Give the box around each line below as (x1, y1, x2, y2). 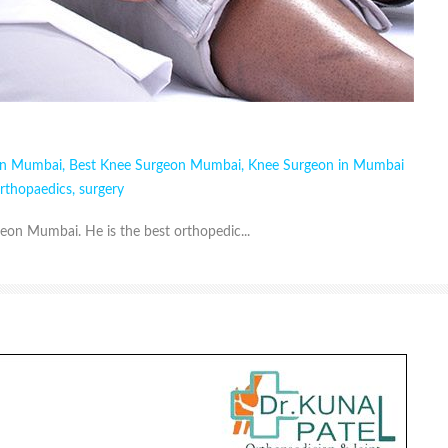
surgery (79, 183, 124, 198)
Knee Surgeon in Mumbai (248, 159, 404, 174)
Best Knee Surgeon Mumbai (69, 159, 241, 174)
